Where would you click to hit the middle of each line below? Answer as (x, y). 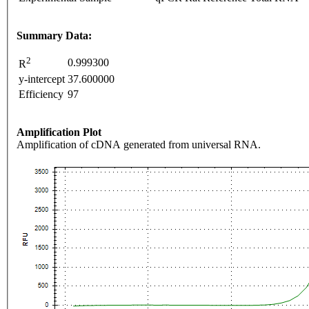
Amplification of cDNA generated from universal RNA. (139, 145)
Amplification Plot (59, 132)
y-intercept (42, 79)
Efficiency (41, 94)
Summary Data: (54, 36)
